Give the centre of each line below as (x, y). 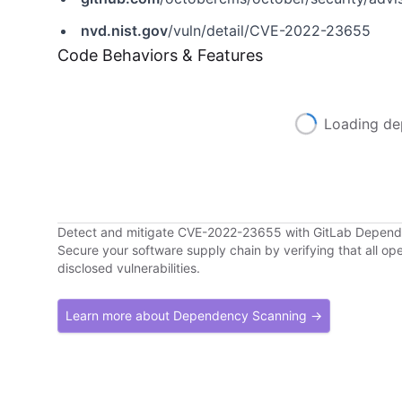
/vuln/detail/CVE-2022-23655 (269, 31)
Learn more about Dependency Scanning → (194, 315)
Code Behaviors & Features (160, 55)
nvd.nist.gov (124, 31)
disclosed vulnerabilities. (129, 268)
